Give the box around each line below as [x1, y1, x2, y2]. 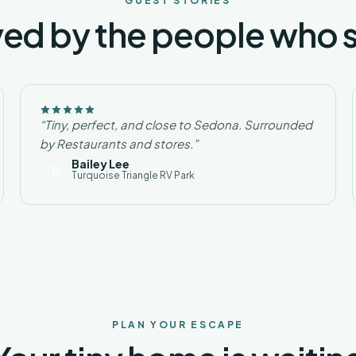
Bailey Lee [71, 157, 130, 171]
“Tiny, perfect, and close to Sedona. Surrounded [39, 117, 312, 132]
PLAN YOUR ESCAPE [111, 319, 245, 331]
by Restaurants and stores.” [39, 136, 198, 151]
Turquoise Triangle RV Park [71, 169, 195, 181]
